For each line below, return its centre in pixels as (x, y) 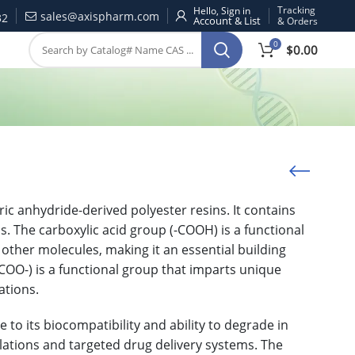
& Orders (298, 21)
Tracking (296, 10)
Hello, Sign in (222, 10)
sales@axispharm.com (98, 16)
